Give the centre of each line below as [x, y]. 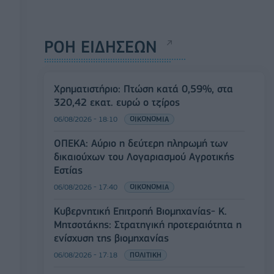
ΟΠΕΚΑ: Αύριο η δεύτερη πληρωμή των [141, 143]
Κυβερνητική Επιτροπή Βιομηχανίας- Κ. [140, 211]
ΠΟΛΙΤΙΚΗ [146, 254]
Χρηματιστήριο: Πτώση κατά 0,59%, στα [143, 88]
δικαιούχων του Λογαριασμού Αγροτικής [144, 156]
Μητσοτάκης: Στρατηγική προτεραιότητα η [148, 224]
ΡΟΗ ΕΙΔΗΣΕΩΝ [101, 46]
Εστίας [68, 170]
